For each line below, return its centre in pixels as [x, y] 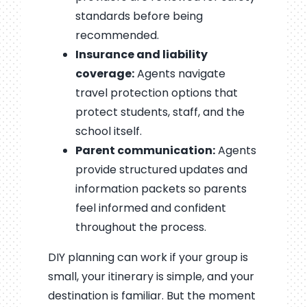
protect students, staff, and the [160, 112]
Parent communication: [145, 150]
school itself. [108, 131]
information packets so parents [161, 188]
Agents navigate [180, 73]
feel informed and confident [150, 208]
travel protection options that [156, 93]
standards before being [139, 16]
